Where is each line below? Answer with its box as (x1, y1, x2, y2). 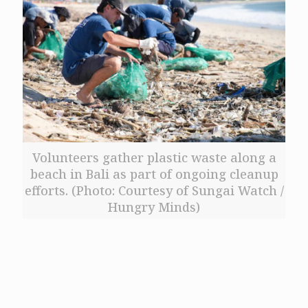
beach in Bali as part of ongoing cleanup (30, 165, 278, 182)
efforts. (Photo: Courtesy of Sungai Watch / (24, 181, 284, 199)
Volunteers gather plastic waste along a (32, 148, 276, 166)
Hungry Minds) (108, 198, 200, 215)
